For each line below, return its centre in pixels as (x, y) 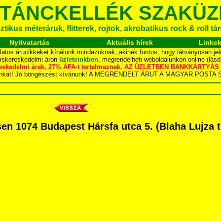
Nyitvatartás (29, 42)
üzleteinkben (79, 59)
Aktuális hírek (130, 42)
